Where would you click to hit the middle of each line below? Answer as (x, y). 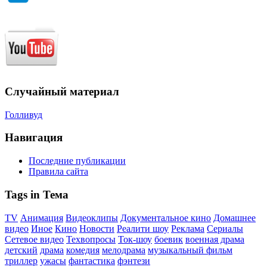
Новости (97, 228)
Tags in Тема (37, 194)
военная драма (215, 239)
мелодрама (124, 250)
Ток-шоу (135, 239)
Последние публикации (77, 161)
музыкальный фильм (190, 250)
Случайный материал (62, 91)
